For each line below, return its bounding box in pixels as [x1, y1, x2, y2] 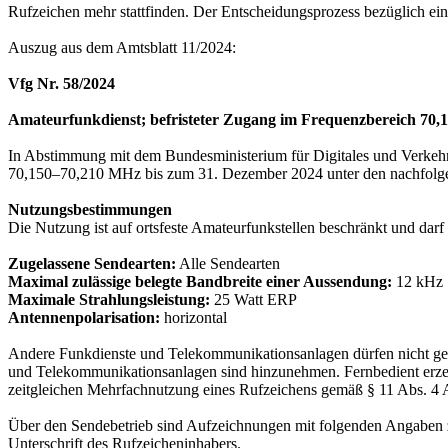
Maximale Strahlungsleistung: [8, 291, 210, 309]
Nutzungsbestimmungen [8, 201, 172, 219]
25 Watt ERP [210, 291, 297, 309]
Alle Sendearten [176, 255, 280, 273]
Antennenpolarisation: [8, 309, 160, 327]
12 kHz [392, 273, 443, 291]
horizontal [160, 309, 227, 327]
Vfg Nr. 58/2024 [8, 75, 115, 93]
